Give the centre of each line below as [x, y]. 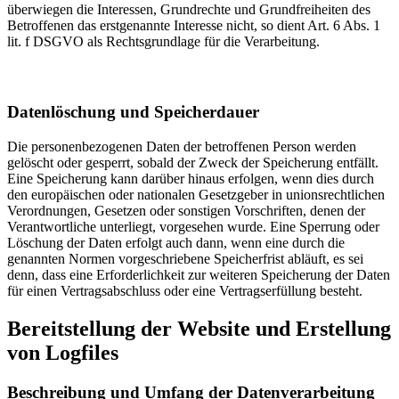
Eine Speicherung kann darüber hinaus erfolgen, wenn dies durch [191, 179]
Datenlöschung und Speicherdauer [133, 112]
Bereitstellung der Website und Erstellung [199, 329]
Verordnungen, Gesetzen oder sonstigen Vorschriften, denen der [186, 211]
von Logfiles [63, 353]
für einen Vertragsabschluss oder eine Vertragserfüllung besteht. [185, 291]
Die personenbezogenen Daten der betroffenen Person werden [182, 147]
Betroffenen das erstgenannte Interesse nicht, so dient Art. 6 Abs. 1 [194, 26]
